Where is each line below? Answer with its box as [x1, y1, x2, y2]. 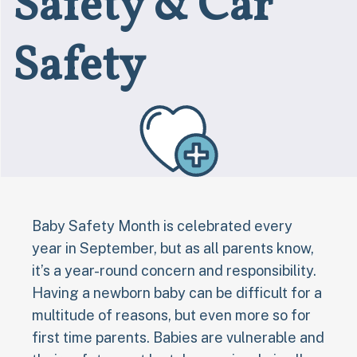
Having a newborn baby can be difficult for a [32, 284, 322, 301]
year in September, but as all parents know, [32, 239, 314, 257]
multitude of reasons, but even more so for [32, 306, 311, 324]
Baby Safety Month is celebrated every [32, 217, 292, 234]
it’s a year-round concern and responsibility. [32, 261, 316, 279]
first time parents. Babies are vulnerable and [32, 328, 324, 346]
